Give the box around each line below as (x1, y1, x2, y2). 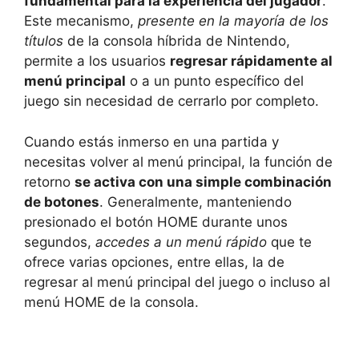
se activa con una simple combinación (75, 173, 332, 190)
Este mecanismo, (24, 13, 138, 30)
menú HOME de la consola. (24, 293, 199, 310)
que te (267, 233, 312, 250)
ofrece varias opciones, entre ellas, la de (24, 253, 284, 270)
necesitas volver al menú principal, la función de (24, 153, 333, 170)
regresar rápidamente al (170, 53, 333, 70)
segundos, (24, 233, 95, 250)
